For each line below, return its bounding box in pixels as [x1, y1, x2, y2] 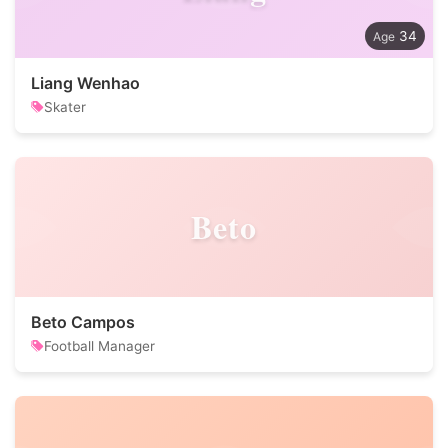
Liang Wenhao [31, 73, 140, 93]
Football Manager [44, 338, 155, 354]
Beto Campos [31, 312, 135, 332]
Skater [44, 99, 86, 115]
